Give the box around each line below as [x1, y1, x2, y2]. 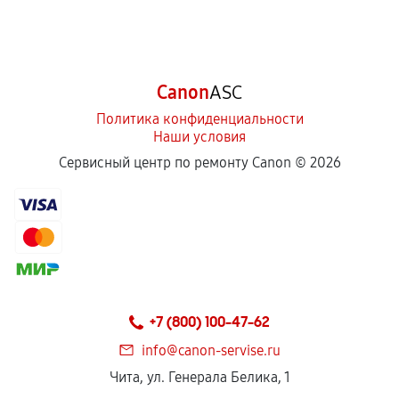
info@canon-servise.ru [142, 342, 281, 359]
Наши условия [153, 128, 246, 145]
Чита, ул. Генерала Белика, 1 [109, 369, 290, 386]
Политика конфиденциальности [95, 110, 304, 127]
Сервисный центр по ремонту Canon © [58, 154, 310, 171]
